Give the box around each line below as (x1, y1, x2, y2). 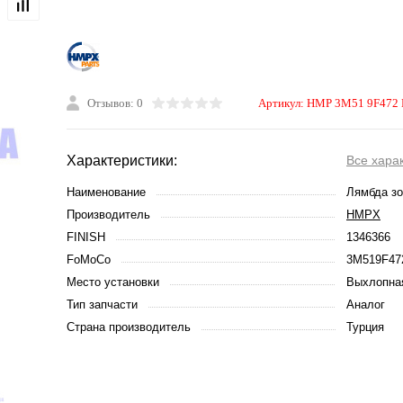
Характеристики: (67, 153, 177, 168)
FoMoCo (67, 253, 111, 266)
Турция (346, 320, 384, 334)
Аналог (346, 298, 385, 311)
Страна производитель (67, 320, 191, 334)
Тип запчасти (67, 298, 138, 311)
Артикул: (258, 96, 307, 110)
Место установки (67, 275, 159, 289)
